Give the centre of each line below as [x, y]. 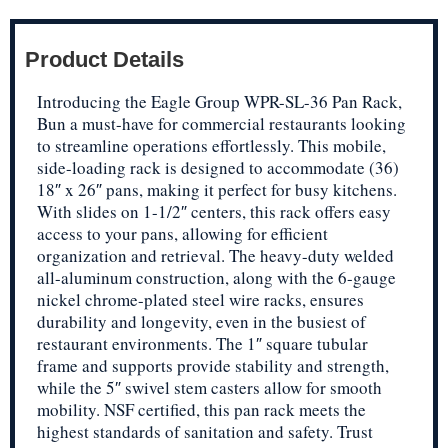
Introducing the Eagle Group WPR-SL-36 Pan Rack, [219, 102]
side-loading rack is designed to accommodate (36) [218, 168]
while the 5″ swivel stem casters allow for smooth [209, 388]
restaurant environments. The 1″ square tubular [202, 344]
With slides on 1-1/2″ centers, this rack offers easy [214, 212]
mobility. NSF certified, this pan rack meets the [201, 410]
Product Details [104, 60]
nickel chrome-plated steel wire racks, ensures [200, 300]
